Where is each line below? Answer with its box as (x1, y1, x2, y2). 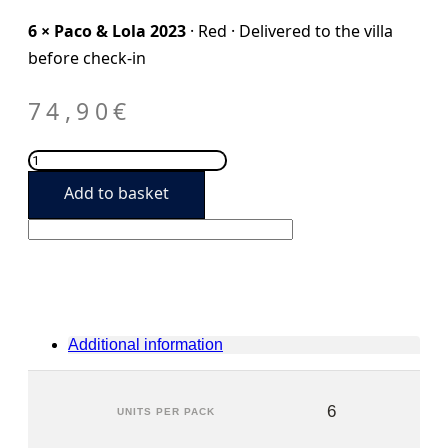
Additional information (68, 336, 223, 353)
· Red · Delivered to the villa (186, 20, 393, 42)
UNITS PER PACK (116, 406, 215, 417)
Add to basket (64, 182, 169, 204)
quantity (27, 257, 78, 274)
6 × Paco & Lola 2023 (28, 20, 186, 42)
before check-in (28, 47, 146, 69)
